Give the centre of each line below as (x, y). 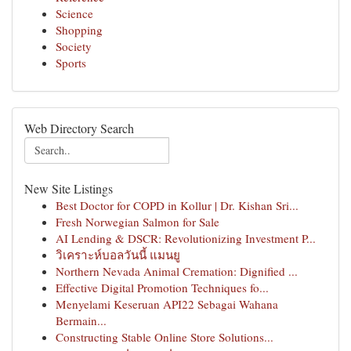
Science (74, 13)
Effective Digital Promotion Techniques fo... (162, 288)
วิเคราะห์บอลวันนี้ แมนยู (118, 255)
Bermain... (81, 320)
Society (74, 46)
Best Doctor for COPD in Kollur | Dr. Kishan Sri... (177, 205)
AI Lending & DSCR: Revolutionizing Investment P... (186, 238)
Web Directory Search (79, 128)
